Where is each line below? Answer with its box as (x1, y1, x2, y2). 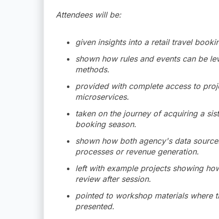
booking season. (75, 119, 136, 129)
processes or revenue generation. (75, 146, 199, 156)
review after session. (75, 174, 151, 184)
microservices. (75, 91, 129, 102)
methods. (75, 64, 109, 74)
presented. (75, 201, 114, 211)
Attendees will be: (56, 9, 121, 20)
